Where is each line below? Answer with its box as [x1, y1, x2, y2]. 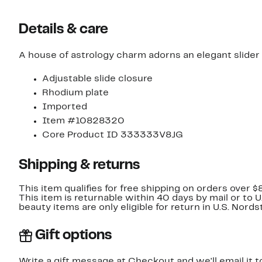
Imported [42, 102, 87, 111]
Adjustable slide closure [42, 74, 153, 83]
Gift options [35, 229, 112, 242]
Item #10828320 [42, 116, 125, 125]
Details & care [19, 23, 108, 36]
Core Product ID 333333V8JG [42, 130, 183, 139]
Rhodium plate [42, 88, 109, 97]
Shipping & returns [19, 158, 140, 172]
